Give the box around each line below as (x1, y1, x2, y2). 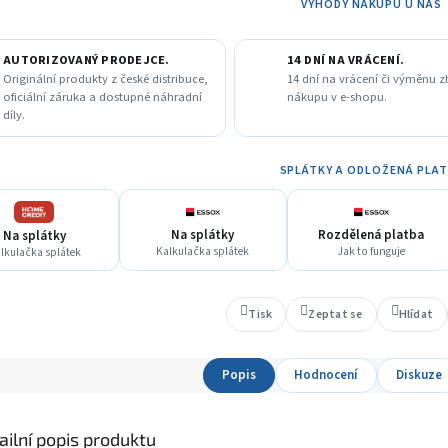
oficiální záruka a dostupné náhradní (3, 88, 202, 107)
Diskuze (395, 366, 442, 385)
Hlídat (398, 305, 434, 323)
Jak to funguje (337, 243, 406, 261)
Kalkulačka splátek (156, 243, 250, 261)
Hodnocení (293, 366, 358, 385)
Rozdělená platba (318, 226, 425, 245)
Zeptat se (308, 305, 363, 323)
